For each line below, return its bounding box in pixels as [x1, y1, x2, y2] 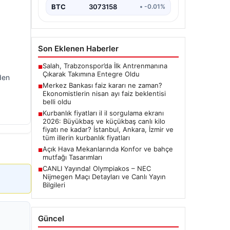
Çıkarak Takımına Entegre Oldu [43, 69, 140, 78]
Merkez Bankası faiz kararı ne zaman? [43, 81, 162, 89]
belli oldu [43, 97, 71, 106]
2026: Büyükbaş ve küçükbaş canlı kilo [43, 117, 165, 125]
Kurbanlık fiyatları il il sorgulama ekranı [43, 108, 164, 117]
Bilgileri [43, 180, 65, 189]
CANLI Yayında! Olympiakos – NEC [43, 164, 151, 172]
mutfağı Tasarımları [43, 152, 102, 161]
